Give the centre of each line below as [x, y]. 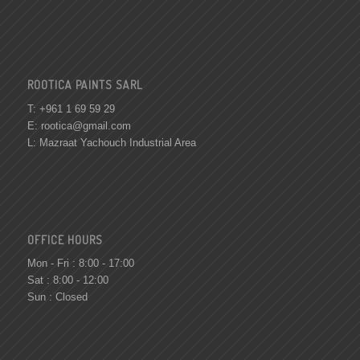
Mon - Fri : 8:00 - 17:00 [80, 263]
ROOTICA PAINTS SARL [85, 85]
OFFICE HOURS [65, 239]
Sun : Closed [57, 297]
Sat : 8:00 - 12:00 [67, 280]
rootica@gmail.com [86, 125]
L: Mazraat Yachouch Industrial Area [111, 142]
